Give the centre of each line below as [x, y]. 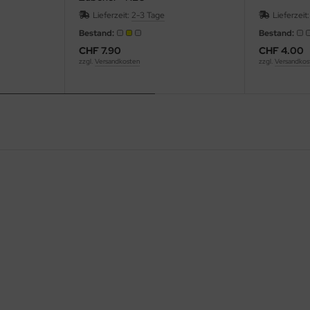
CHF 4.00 [282, 50]
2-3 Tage [148, 15]
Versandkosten [117, 61]
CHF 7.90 [100, 50]
